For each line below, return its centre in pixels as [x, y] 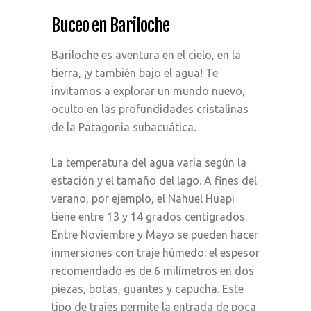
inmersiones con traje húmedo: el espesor [155, 252]
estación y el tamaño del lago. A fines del [154, 180]
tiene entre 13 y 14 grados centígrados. [149, 216]
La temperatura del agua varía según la [149, 162]
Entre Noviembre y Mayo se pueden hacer [155, 234]
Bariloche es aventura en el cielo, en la [146, 54]
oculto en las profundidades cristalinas [150, 109]
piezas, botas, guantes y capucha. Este [148, 288]
